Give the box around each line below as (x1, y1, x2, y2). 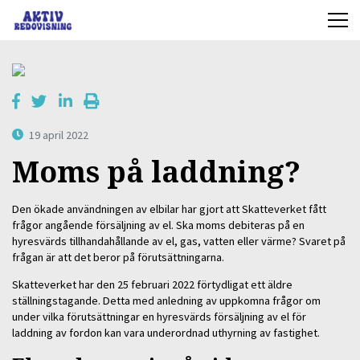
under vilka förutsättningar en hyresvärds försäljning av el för (12, 309, 306, 325)
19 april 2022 (29, 127, 89, 142)
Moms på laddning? (12, 152, 301, 192)
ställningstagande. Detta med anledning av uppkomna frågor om (12, 293, 321, 309)
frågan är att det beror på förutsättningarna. (12, 249, 224, 264)
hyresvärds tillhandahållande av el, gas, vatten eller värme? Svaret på (12, 233, 346, 248)
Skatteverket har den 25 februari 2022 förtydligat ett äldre (12, 277, 292, 292)
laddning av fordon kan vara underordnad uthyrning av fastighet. (12, 325, 320, 341)
